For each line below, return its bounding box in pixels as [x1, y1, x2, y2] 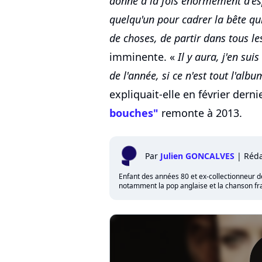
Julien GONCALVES [160, 150, 235, 162]
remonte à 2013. [158, 106, 242, 120]
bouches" [109, 106, 158, 120]
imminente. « [109, 50, 178, 64]
